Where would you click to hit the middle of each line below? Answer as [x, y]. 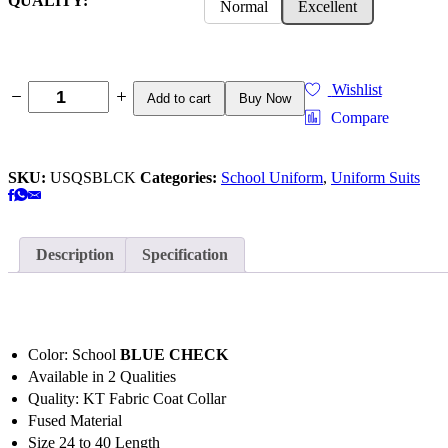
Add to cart [179, 98]
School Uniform [272, 177]
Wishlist [356, 89]
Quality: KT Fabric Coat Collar [127, 398]
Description [75, 254]
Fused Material [75, 420]
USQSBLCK [95, 177]
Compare [360, 117]
